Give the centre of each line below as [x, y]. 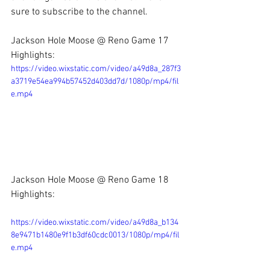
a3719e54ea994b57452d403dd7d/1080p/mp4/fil [95, 81]
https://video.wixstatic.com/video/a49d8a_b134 [95, 223]
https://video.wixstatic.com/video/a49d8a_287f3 [96, 69]
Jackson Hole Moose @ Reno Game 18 [91, 181]
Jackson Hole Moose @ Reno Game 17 [91, 41]
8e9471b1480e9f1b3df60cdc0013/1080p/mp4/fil [95, 236]
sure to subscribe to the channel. [79, 12]
